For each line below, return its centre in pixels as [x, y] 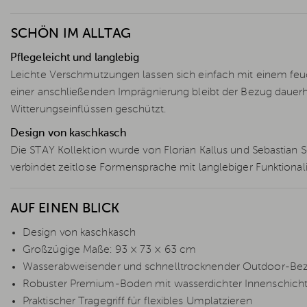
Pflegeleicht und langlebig [75, 59]
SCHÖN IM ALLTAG [71, 35]
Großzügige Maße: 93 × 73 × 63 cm [110, 250]
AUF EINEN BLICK [65, 209]
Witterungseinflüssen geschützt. [88, 110]
